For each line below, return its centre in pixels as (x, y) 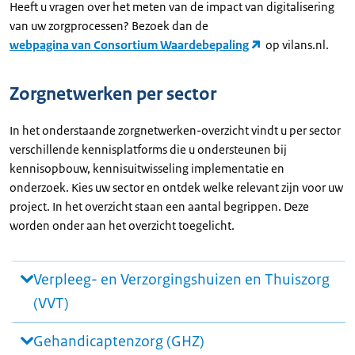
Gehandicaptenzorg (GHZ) (119, 342)
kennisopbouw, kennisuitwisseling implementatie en (147, 168)
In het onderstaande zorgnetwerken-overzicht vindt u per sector (175, 130)
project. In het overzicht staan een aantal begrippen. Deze (159, 206)
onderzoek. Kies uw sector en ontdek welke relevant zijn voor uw (176, 187)
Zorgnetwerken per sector (113, 94)
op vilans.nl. (296, 45)
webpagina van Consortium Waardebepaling (129, 45)
